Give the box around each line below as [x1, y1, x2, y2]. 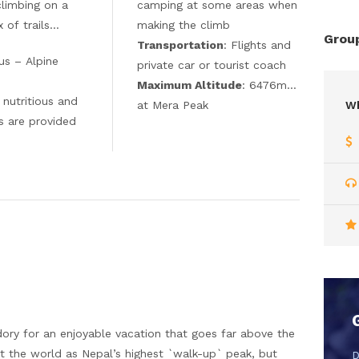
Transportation [136, 38, 224, 51]
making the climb [136, 18, 230, 31]
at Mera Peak [136, 99, 208, 111]
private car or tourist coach [136, 58, 286, 71]
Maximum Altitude [136, 79, 242, 91]
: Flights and [223, 38, 291, 51]
